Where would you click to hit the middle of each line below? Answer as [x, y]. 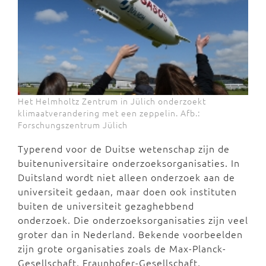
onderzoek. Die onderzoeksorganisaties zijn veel [133, 220]
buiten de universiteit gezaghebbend [106, 206]
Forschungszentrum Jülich [73, 125]
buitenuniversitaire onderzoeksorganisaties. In [129, 163]
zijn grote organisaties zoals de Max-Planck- [122, 248]
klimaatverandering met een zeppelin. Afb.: [109, 113]
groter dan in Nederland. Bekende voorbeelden [130, 234]
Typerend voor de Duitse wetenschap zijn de [124, 149]
